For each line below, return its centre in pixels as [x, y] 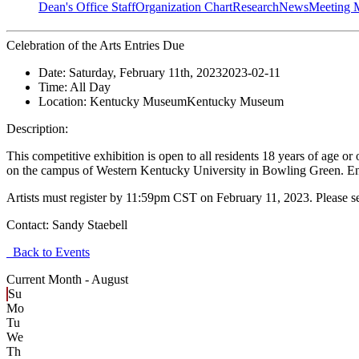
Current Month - [49, 280]
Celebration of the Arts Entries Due [95, 46]
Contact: [29, 225]
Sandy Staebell [90, 225]
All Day [90, 87]
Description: [37, 129]
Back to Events [48, 252]
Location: [64, 102]
